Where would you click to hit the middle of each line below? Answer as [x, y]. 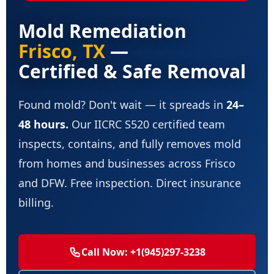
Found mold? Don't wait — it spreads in [122, 105]
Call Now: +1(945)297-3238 [143, 252]
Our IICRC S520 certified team [147, 124]
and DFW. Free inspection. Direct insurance [130, 183]
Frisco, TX [62, 51]
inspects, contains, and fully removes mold [130, 144]
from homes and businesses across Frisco [127, 163]
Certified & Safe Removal [132, 71]
